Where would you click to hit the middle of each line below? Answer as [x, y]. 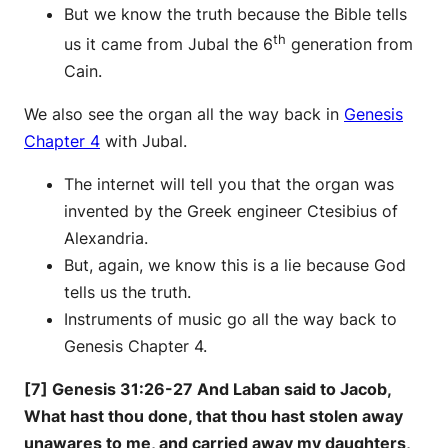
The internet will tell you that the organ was [229, 184]
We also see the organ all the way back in [184, 114]
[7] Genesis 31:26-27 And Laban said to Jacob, [207, 389]
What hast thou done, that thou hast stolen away [213, 416]
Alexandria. [106, 238]
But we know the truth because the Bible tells [235, 13]
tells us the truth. [127, 292]
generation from [349, 44]
